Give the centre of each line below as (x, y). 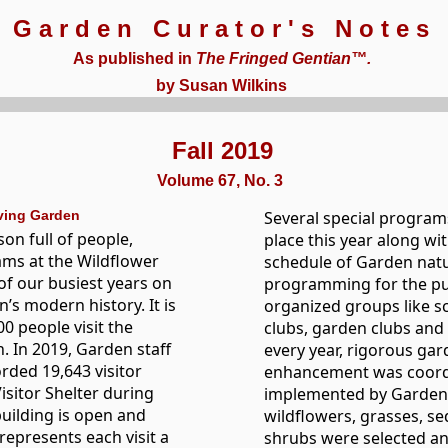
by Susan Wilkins (221, 85)
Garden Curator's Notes (224, 28)
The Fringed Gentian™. (283, 58)
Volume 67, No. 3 (220, 180)
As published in (134, 58)
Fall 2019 (223, 150)
